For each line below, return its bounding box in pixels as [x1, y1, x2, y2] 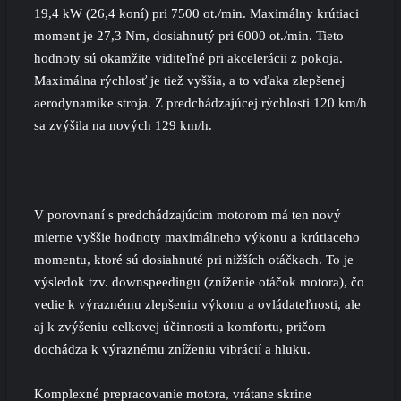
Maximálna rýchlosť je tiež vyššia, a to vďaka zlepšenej [34, 73, 345, 88]
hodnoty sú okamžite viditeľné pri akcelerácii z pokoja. [34, 51, 343, 65]
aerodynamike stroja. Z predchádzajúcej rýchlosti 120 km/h [34, 96, 367, 110]
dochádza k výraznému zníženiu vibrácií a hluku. [34, 342, 311, 356]
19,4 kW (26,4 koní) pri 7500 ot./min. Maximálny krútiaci [34, 6, 359, 21]
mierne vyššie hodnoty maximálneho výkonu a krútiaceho [34, 230, 360, 244]
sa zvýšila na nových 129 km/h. [34, 118, 212, 132]
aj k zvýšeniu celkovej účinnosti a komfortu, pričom [34, 320, 326, 334]
